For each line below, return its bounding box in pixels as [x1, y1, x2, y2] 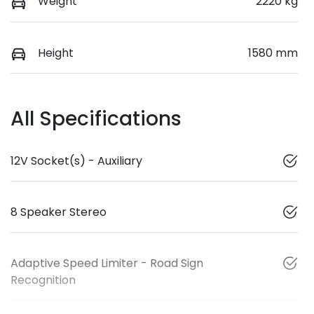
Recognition [11, 271, 76, 288]
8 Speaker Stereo [11, 203, 107, 220]
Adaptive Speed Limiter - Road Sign [11, 254, 203, 271]
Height [38, 44, 74, 61]
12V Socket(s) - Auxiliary [11, 152, 142, 169]
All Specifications [11, 104, 182, 132]
